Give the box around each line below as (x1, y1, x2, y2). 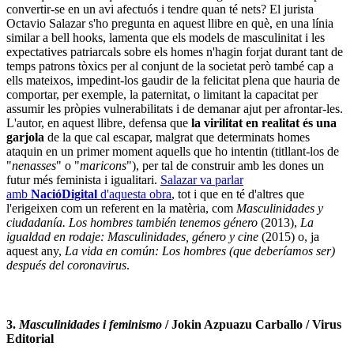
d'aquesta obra (97, 186, 171, 201)
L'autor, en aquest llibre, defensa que (6, 115, 191, 130)
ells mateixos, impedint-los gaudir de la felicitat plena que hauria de (6, 73, 340, 87)
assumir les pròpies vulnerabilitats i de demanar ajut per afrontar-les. (6, 101, 343, 115)
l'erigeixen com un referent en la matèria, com (6, 201, 236, 215)
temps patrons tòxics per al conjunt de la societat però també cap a (6, 58, 333, 73)
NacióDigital (31, 186, 97, 201)
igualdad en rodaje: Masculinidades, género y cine (6, 229, 258, 243)
